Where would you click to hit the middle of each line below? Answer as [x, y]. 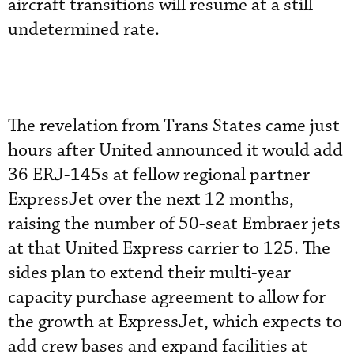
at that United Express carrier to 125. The [169, 248]
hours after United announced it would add [175, 150]
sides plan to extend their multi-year [149, 273]
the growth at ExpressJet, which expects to [175, 322]
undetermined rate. [84, 29]
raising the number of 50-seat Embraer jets [174, 224]
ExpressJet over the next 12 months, [151, 199]
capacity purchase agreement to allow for [167, 297]
